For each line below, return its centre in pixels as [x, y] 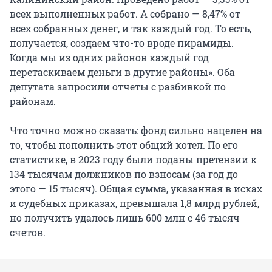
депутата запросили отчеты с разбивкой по [118, 87]
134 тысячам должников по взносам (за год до [124, 174]
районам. [33, 101]
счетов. [28, 233]
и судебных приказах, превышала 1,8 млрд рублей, [134, 203]
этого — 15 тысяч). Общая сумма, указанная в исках [136, 189]
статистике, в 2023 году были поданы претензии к [133, 160]
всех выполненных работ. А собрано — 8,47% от [125, 14]
